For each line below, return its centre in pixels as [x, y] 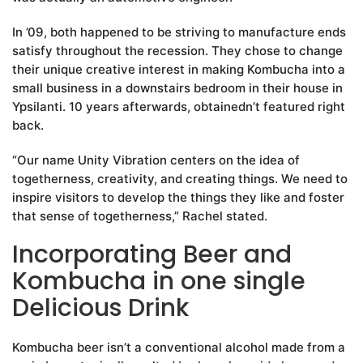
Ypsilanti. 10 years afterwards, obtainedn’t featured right [179, 107]
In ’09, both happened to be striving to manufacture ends [179, 32]
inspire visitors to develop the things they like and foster [178, 198]
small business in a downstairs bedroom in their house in [177, 88]
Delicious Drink [100, 308]
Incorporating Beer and [152, 255]
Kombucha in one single [159, 282]
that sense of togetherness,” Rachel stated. [140, 216]
